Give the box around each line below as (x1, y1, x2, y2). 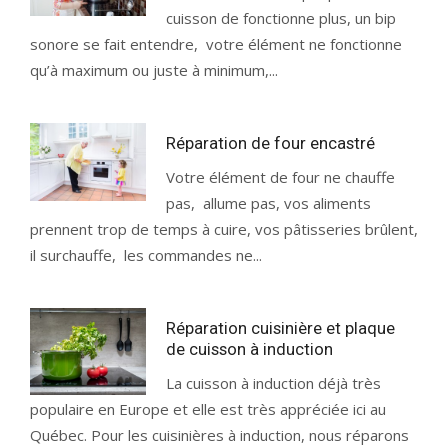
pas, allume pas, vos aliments (166, 193, 372, 213)
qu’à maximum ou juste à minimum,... (30, 60, 278, 80)
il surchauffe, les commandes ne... (30, 245, 262, 265)
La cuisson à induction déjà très (166, 373, 382, 393)
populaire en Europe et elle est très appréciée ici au (30, 399, 386, 419)
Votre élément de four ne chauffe (166, 167, 396, 187)
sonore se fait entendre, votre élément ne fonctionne (30, 34, 402, 54)
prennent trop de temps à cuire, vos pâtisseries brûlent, (30, 219, 418, 239)
